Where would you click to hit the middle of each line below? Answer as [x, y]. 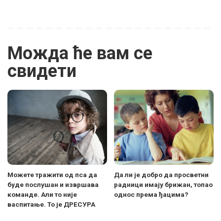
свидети [42, 71]
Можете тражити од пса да [52, 174]
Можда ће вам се [80, 53]
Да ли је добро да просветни [161, 174]
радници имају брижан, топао [163, 184]
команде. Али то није [42, 194]
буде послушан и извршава [53, 184]
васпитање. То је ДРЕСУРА [51, 204]
